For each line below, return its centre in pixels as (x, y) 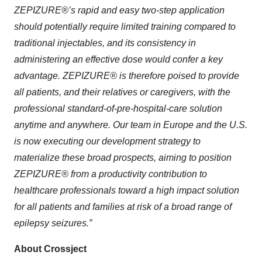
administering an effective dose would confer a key (118, 60)
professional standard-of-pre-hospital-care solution (118, 109)
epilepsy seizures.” (53, 223)
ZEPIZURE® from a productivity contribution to (111, 174)
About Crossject (50, 249)
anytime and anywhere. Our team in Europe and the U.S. (131, 125)
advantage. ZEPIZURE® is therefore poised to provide (127, 76)
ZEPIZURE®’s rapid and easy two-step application (119, 11)
